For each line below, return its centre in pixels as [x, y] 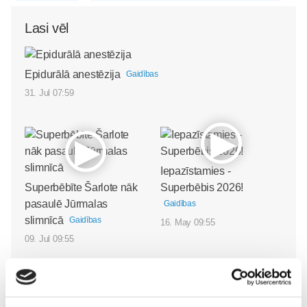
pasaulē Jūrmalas [66, 204]
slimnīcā [44, 220]
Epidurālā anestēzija [73, 74]
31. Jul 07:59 [49, 93]
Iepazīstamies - [196, 171]
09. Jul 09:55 [49, 238]
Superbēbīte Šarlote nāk [81, 187]
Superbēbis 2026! [202, 187]
